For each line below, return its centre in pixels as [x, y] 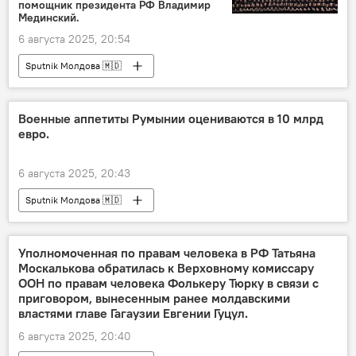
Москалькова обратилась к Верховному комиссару [166, 268]
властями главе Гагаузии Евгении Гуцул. [133, 313]
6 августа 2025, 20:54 [74, 39]
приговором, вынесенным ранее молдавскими [154, 298]
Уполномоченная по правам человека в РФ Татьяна [167, 253]
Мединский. [49, 18]
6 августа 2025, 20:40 [75, 337]
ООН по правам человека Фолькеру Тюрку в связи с [168, 283]
